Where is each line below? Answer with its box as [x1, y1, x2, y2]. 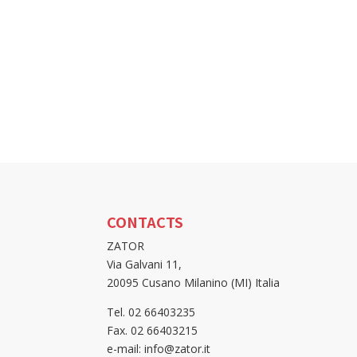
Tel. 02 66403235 [107, 304, 196, 320]
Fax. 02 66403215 [107, 322, 198, 338]
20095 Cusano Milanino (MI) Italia [107, 274, 280, 290]
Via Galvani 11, [107, 256, 182, 272]
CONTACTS [107, 210, 184, 232]
